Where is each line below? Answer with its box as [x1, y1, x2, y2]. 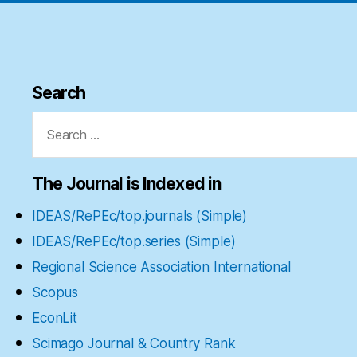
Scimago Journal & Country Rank [32, 335, 236, 352]
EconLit [32, 310, 77, 327]
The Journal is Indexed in [32, 174, 222, 194]
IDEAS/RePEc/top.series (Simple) [32, 233, 236, 250]
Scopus [32, 284, 79, 301]
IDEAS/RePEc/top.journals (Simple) [32, 208, 248, 225]
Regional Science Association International [32, 259, 291, 276]
